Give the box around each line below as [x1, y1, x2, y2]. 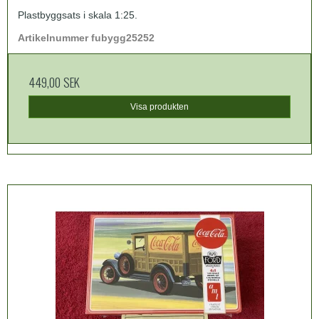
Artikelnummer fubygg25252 [18, 32, 155, 44]
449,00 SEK [28, 73, 80, 92]
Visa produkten [130, 102, 189, 113]
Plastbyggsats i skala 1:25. [18, 9, 137, 21]
